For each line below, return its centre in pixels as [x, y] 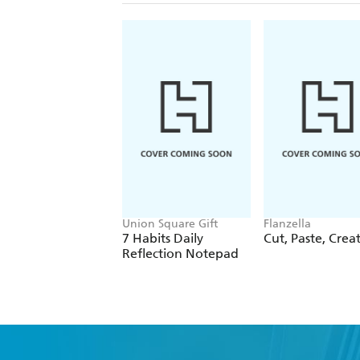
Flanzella [287, 223]
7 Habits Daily [163, 238]
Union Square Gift [170, 223]
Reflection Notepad [180, 253]
